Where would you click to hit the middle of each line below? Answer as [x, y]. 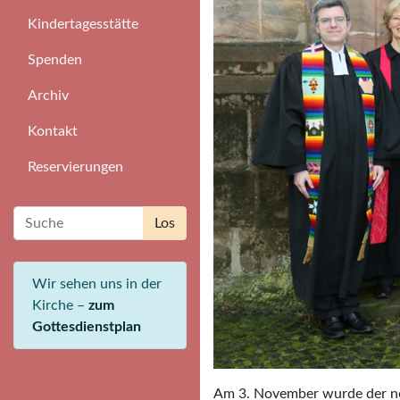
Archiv [48, 96]
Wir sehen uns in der [97, 284]
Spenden [55, 60]
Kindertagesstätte [83, 24]
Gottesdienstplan [87, 327]
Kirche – [60, 305]
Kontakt [53, 131]
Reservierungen [75, 167]
